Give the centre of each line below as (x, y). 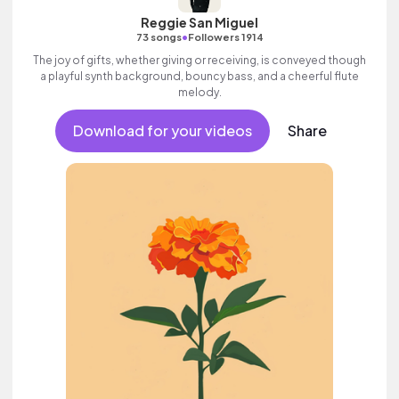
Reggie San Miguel (199, 22)
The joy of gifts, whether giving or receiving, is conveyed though (199, 60)
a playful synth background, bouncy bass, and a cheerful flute (199, 76)
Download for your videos (162, 130)
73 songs (159, 37)
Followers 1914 (225, 37)
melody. (199, 92)
